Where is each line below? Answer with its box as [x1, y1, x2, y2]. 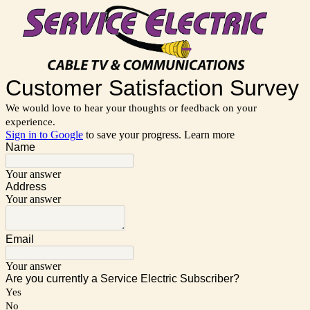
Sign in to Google [6, 128, 83, 140]
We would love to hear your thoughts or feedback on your [6, 102, 257, 113]
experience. [6, 116, 55, 127]
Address [6, 180, 46, 192]
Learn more [184, 128, 235, 140]
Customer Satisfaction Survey [6, 75, 299, 100]
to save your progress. [83, 128, 184, 140]
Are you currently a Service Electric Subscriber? [6, 272, 239, 284]
